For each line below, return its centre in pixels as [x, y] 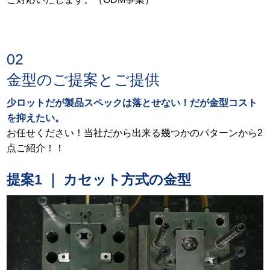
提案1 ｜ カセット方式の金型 [99, 180]
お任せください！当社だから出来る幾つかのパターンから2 [135, 133]
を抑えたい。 [36, 118]
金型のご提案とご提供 [83, 80]
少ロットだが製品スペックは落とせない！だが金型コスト [132, 103]
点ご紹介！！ [36, 148]
